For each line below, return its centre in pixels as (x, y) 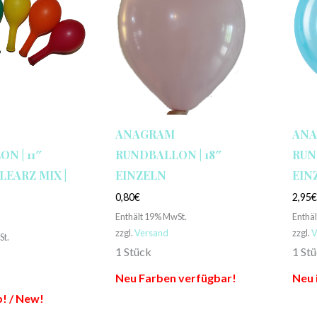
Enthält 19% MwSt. (151, 217)
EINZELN (140, 175)
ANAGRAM (145, 134)
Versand (151, 233)
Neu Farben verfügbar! (175, 278)
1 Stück (133, 252)
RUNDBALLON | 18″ (168, 155)
